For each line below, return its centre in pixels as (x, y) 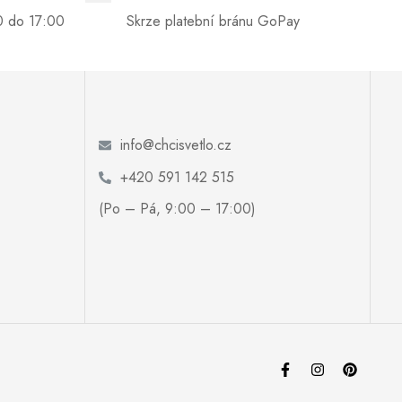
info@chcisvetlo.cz (175, 144)
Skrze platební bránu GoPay (213, 21)
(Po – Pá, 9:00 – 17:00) (177, 208)
